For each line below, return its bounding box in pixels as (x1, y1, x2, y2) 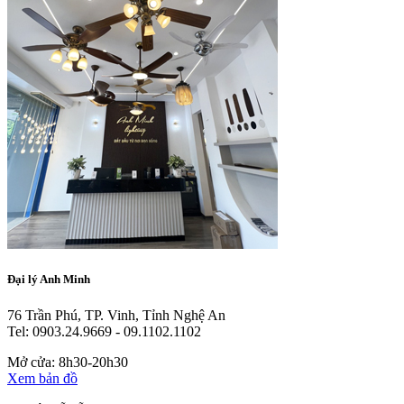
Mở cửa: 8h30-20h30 (7, 353, 128, 370)
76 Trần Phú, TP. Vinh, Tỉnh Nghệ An (7, 307, 225, 323)
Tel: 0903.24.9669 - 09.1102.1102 (7, 323, 201, 339)
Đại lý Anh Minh (7, 272, 90, 287)
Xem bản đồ (7, 370, 78, 386)
